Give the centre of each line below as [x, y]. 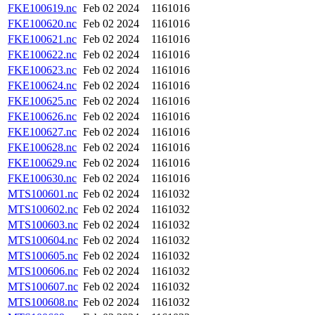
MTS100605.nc [43, 256]
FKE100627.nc [42, 132]
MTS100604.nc [43, 240]
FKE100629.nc [42, 163]
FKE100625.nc [42, 101]
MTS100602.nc [43, 209]
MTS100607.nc [43, 287]
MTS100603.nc [43, 225]
